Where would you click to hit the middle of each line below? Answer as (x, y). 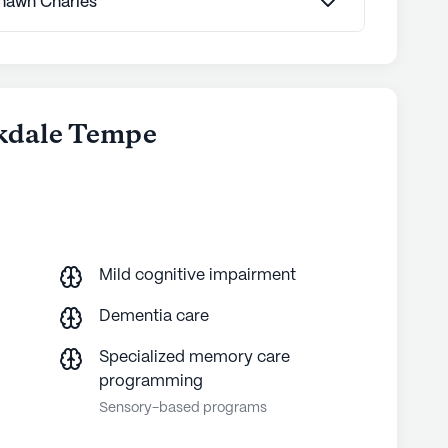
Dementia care (153, 316)
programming (150, 381)
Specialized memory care (194, 357)
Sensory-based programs (182, 407)
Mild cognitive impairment (197, 275)
